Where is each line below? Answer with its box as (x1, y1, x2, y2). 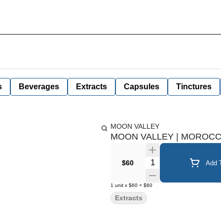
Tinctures (176, 82, 212, 91)
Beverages (19, 82, 59, 91)
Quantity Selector (145, 157, 205, 165)
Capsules (124, 82, 159, 91)
